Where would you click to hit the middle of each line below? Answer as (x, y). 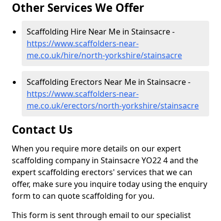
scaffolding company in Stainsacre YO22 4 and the (105, 160)
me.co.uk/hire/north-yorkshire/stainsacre (104, 55)
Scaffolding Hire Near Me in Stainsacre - (101, 32)
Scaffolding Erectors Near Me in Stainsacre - (109, 82)
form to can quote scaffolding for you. (83, 196)
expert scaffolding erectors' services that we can (102, 172)
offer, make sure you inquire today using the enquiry (110, 184)
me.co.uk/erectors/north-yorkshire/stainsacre (113, 106)
